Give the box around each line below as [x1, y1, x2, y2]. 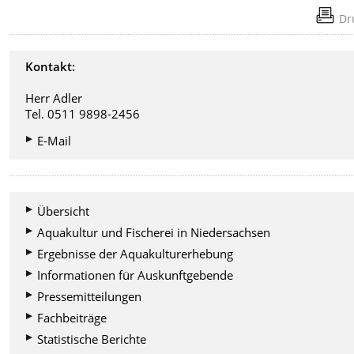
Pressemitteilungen [37, 288, 142, 305]
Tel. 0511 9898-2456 [25, 106, 141, 122]
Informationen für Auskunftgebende [37, 267, 234, 284]
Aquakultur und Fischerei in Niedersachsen [37, 224, 271, 241]
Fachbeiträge [37, 310, 107, 326]
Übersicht [37, 203, 90, 220]
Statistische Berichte [37, 331, 147, 348]
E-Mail [37, 133, 72, 149]
